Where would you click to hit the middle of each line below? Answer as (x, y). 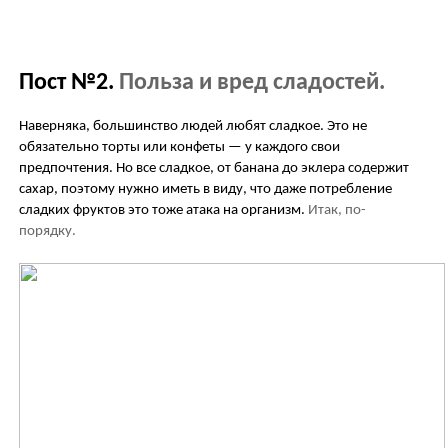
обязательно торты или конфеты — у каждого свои (179, 147)
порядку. (47, 231)
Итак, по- (337, 210)
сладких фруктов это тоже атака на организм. (162, 210)
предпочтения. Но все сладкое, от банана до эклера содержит (214, 168)
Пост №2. (69, 82)
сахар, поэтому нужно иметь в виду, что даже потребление (205, 189)
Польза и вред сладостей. (252, 82)
